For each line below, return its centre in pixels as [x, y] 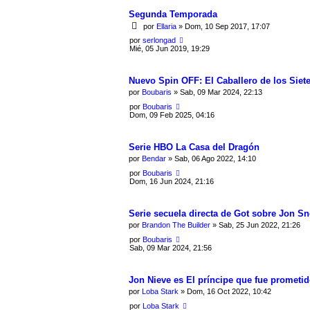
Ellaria [166, 27]
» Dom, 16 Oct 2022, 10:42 [225, 292]
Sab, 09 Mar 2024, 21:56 [171, 247]
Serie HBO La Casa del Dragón [194, 147]
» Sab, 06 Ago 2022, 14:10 [211, 159]
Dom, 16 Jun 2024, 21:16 [172, 181]
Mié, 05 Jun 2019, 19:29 [170, 48]
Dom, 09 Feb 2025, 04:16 [172, 115]
